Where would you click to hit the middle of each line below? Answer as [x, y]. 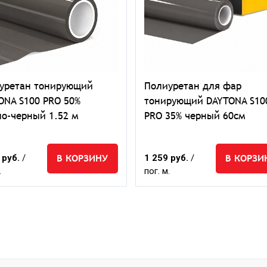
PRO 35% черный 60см [195, 116]
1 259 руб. [167, 158]
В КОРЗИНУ [83, 158]
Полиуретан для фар [193, 86]
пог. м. [157, 171]
